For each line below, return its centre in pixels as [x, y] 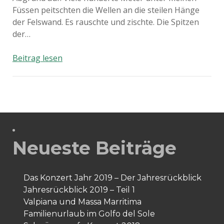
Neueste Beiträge [94, 148]
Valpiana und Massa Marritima [82, 202]
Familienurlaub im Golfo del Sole [89, 214]
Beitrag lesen [37, 58]
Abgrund [78, 69]
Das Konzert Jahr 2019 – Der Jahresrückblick [112, 178]
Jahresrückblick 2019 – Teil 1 [79, 190]
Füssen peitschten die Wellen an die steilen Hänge [106, 10]
